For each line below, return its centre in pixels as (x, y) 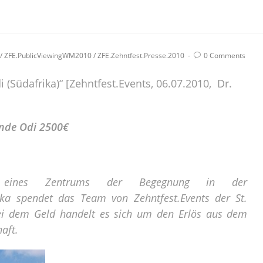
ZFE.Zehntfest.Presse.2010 (141, 55)
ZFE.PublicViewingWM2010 (48, 55)
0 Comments (225, 55)
